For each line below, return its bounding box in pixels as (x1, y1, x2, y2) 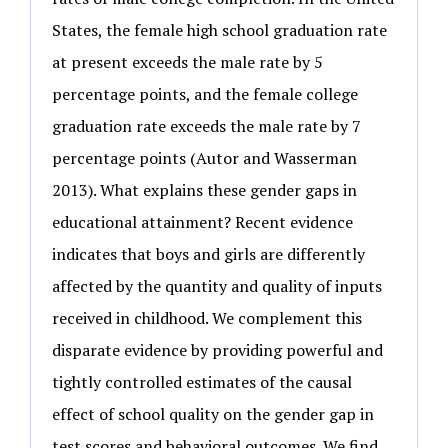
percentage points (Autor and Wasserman (52, 146, 357, 169)
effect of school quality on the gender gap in (52, 402, 374, 425)
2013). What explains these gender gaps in (52, 178, 357, 201)
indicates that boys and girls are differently (52, 242, 365, 265)
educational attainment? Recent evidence (52, 210, 353, 233)
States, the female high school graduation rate (52, 18, 387, 41)
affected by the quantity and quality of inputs (52, 274, 382, 297)
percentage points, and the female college (52, 82, 358, 105)
